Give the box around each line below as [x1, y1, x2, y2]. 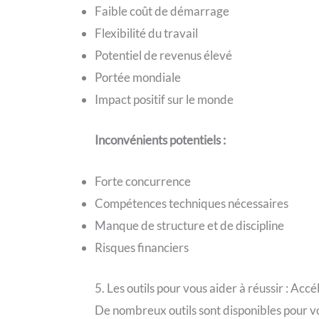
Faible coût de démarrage [95, 4, 230, 19]
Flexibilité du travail [95, 26, 199, 41]
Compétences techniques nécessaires [95, 196, 289, 211]
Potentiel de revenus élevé [95, 48, 233, 63]
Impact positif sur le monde [95, 92, 234, 108]
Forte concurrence [95, 174, 192, 189]
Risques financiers [95, 240, 189, 256]
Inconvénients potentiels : [95, 132, 226, 147]
